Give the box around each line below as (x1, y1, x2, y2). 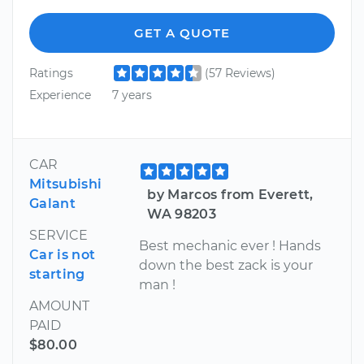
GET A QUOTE (134, 24, 230, 41)
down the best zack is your (139, 258, 314, 274)
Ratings (29, 65, 73, 80)
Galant (29, 196, 76, 212)
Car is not (29, 247, 96, 263)
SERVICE (29, 227, 88, 244)
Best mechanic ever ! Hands (139, 238, 322, 254)
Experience (29, 87, 91, 102)
